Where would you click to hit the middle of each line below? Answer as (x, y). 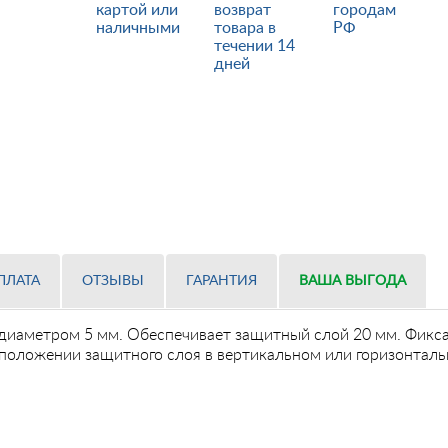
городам (364, 10)
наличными (137, 28)
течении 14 (255, 46)
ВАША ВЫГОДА (352, 281)
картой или (136, 10)
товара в (245, 28)
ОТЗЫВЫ (113, 281)
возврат (243, 10)
